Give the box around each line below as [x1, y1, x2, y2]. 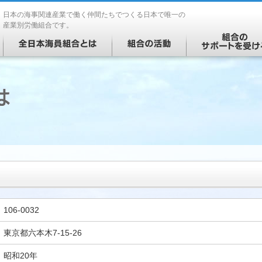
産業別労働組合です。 [3, 21, 73, 29]
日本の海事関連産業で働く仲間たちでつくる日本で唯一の [3, 11, 185, 19]
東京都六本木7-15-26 [4, 228, 82, 237]
